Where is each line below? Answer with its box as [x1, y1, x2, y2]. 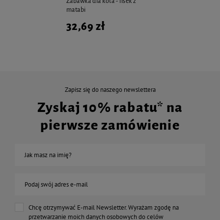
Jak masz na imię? [25, 150, 72, 159]
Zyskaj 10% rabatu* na [37, 100, 183, 115]
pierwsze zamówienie [40, 117, 180, 133]
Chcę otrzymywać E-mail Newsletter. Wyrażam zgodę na [28, 203, 179, 212]
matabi [66, 6, 86, 13]
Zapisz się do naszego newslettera [64, 85, 156, 94]
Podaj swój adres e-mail [25, 180, 88, 189]
